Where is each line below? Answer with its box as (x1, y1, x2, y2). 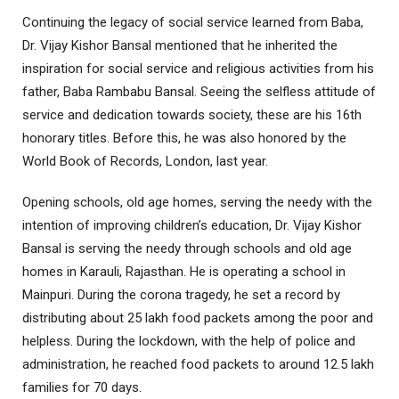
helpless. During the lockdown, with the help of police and (22, 333, 355, 350)
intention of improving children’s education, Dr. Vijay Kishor (22, 217, 362, 234)
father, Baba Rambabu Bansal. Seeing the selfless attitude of (22, 84, 376, 101)
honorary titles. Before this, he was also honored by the (22, 130, 346, 147)
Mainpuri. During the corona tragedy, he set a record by (22, 287, 340, 304)
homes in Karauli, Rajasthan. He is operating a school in (22, 264, 346, 281)
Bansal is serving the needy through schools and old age (22, 240, 352, 257)
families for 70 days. (22, 379, 142, 396)
